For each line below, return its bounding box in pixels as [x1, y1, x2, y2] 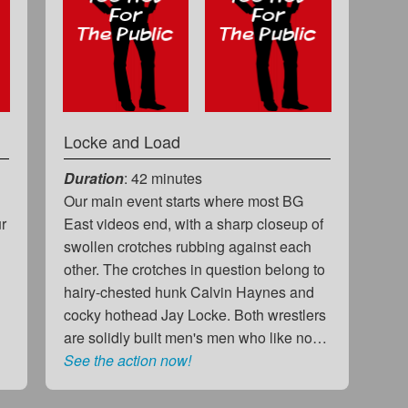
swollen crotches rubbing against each [63, 235, 311, 257]
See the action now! [63, 349, 191, 371]
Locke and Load [63, 128, 180, 153]
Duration [63, 167, 124, 189]
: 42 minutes [123, 167, 202, 189]
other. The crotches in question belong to [63, 258, 325, 280]
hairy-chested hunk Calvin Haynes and [63, 280, 314, 302]
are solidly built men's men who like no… [63, 326, 327, 348]
